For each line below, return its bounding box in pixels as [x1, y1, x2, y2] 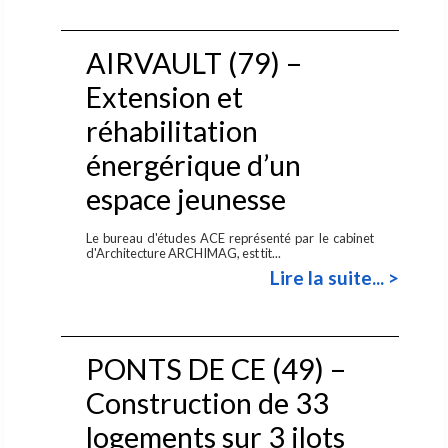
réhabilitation [85, 113, 258, 148]
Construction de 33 [85, 385, 329, 420]
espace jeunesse [85, 181, 286, 216]
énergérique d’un [85, 147, 301, 182]
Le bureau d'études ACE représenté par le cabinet [86, 229, 374, 246]
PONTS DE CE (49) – [85, 351, 346, 386]
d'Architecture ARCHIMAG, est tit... [86, 244, 282, 261]
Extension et [85, 79, 243, 114]
